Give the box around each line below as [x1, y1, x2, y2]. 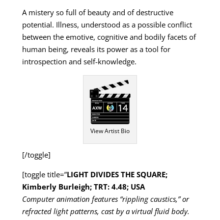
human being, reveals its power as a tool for [22, 44, 170, 55]
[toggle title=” [22, 169, 67, 180]
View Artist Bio [90, 127, 130, 136]
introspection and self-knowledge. [22, 56, 137, 67]
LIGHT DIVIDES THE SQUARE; [66, 169, 167, 180]
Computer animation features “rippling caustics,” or [22, 194, 189, 204]
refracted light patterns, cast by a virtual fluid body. [22, 206, 190, 217]
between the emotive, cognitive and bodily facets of [22, 32, 196, 42]
